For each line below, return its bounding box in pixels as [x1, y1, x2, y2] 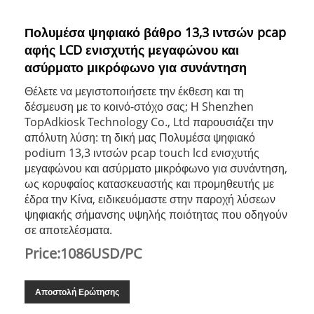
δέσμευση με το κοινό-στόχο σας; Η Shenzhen [25, 98, 254, 114]
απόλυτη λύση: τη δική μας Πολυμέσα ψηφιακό [25, 129, 255, 145]
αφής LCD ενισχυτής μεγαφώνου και [25, 41, 239, 58]
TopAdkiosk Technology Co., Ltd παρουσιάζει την [25, 114, 273, 130]
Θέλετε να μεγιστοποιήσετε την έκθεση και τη [25, 83, 244, 99]
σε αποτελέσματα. [25, 221, 112, 238]
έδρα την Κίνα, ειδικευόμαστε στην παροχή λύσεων [25, 191, 275, 207]
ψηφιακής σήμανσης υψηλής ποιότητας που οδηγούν [25, 206, 287, 222]
